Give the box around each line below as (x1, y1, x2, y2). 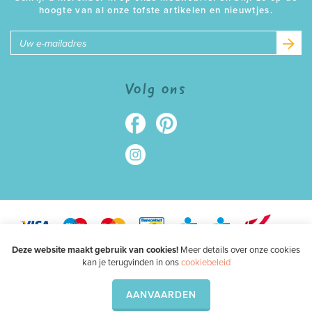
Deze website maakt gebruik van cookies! (12, 244, 178, 256)
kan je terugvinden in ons (81, 257, 181, 268)
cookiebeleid (180, 257, 231, 268)
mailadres (126, 43, 169, 53)
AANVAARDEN (126, 289, 196, 301)
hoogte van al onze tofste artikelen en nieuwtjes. (39, 5, 273, 16)
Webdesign (207, 284, 256, 296)
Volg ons (125, 79, 187, 99)
